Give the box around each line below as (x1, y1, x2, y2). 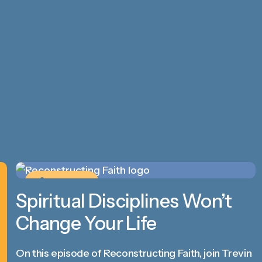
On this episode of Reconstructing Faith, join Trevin (16, 247, 252, 260)
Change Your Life (16, 212, 157, 235)
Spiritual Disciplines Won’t (16, 189, 232, 212)
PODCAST (46, 177, 85, 188)
